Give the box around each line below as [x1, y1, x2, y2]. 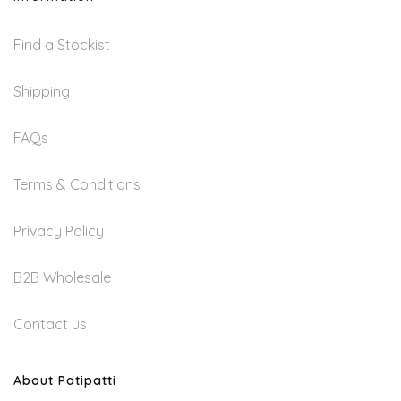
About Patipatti [13, 372, 116, 389]
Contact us [13, 315, 87, 334]
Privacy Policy [13, 222, 104, 241]
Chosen [199, 26, 258, 45]
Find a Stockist [13, 36, 110, 55]
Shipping [13, 82, 70, 101]
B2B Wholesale [13, 269, 111, 287]
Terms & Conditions [13, 175, 141, 194]
